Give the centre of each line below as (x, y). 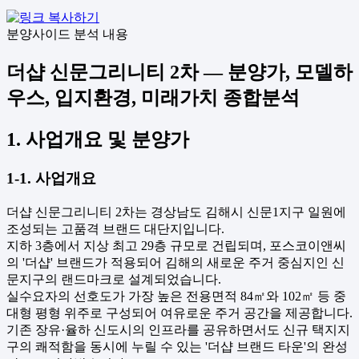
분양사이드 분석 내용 (67, 34)
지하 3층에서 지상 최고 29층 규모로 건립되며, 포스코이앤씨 (176, 245)
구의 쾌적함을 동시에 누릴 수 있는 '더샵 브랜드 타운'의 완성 (177, 346)
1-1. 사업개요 (51, 178)
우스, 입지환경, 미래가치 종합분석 (153, 98)
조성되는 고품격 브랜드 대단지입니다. (115, 228)
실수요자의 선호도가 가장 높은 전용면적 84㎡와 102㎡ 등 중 (176, 296)
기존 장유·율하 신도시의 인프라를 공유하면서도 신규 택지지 (178, 329)
